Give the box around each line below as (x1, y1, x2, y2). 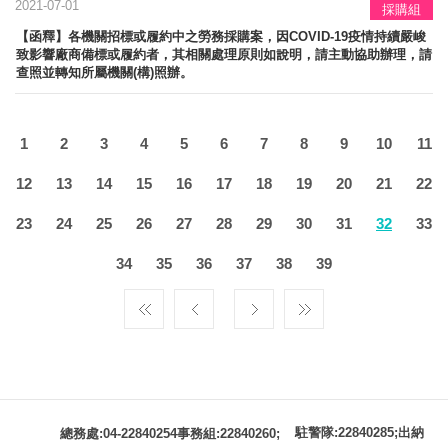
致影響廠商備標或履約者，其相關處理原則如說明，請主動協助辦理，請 (16, 46, 432, 62)
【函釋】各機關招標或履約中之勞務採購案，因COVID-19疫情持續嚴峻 (16, 28, 426, 44)
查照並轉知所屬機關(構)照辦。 (16, 64, 193, 80)
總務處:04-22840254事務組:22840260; (60, 425, 280, 441)
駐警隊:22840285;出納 (295, 425, 424, 441)
